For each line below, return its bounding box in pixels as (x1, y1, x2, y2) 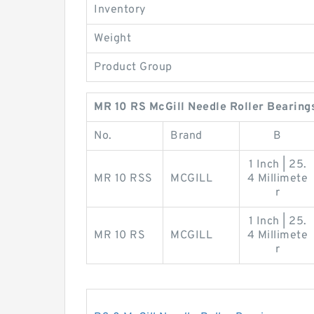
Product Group (94, 60, 172, 74)
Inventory (94, 3, 146, 17)
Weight (94, 32, 131, 46)
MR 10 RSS (94, 172, 153, 186)
